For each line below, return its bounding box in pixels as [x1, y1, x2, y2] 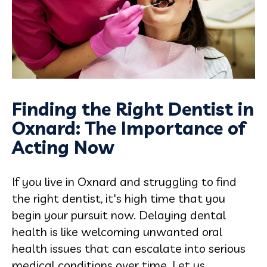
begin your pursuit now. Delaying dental [12, 207, 226, 222]
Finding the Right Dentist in [12, 97, 254, 120]
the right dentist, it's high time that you [12, 190, 225, 206]
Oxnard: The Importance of [12, 116, 246, 139]
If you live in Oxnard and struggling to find [12, 173, 237, 189]
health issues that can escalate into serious [12, 240, 246, 256]
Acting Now [12, 135, 114, 159]
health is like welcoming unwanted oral [12, 223, 222, 239]
